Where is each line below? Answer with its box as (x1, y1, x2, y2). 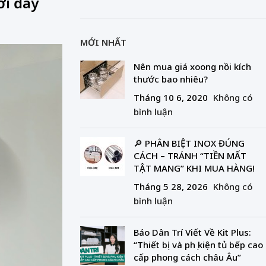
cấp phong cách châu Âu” (133, 251, 241, 264)
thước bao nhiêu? (133, 73, 208, 85)
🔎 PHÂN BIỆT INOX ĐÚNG (133, 137, 245, 150)
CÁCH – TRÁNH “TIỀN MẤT (133, 150, 246, 162)
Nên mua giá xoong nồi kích (133, 61, 251, 73)
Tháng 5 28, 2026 (133, 180, 208, 193)
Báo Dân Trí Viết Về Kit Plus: (133, 226, 251, 239)
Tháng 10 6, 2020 (133, 91, 208, 104)
